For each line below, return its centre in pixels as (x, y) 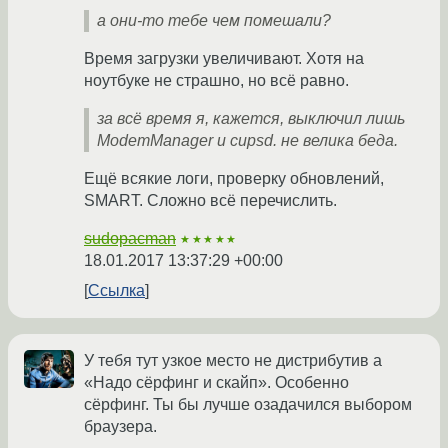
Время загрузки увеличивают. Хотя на (224, 59)
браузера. (120, 427)
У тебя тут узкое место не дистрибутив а (233, 361)
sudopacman (130, 239)
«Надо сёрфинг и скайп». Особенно (216, 383)
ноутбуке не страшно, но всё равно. (216, 81)
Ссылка (116, 291)
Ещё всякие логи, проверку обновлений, (234, 179)
